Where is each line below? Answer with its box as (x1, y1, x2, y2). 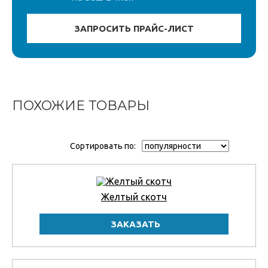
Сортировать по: (70, 141, 136, 151)
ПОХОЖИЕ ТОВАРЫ (12, 98, 150, 114)
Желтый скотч (101, 191, 167, 203)
